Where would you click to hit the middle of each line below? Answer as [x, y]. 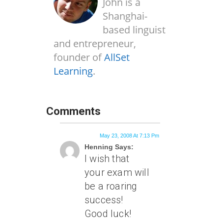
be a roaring [111, 186]
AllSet [117, 57]
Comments [73, 111]
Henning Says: [109, 147]
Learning [73, 71]
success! [104, 200]
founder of [79, 57]
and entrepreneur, [95, 43]
